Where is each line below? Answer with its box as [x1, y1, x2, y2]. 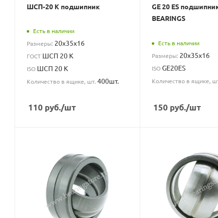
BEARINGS [151, 14, 185, 23]
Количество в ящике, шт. [27, 77, 97, 85]
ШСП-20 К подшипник [27, 2, 100, 11]
